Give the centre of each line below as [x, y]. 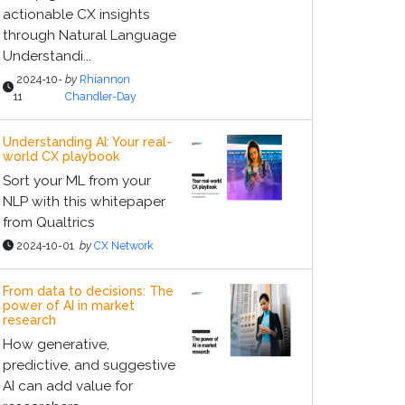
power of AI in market [69, 306]
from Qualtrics [49, 222]
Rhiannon [105, 79]
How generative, [56, 344]
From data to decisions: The [88, 291]
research [29, 320]
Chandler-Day [101, 96]
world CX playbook [61, 156]
